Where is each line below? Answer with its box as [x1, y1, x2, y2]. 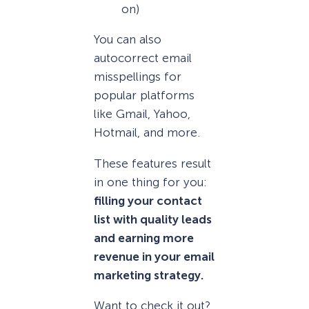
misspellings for [94, 70, 181, 84]
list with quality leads [94, 212, 212, 226]
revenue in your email [94, 249, 215, 263]
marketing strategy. [94, 268, 203, 282]
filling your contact [94, 193, 202, 208]
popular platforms [94, 88, 195, 103]
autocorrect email [94, 51, 192, 66]
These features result [94, 156, 211, 170]
